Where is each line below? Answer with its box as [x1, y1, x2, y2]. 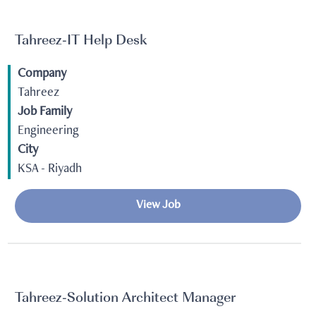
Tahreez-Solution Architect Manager [15, 291, 236, 306]
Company [18, 68, 66, 81]
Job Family [18, 106, 72, 119]
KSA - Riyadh [18, 163, 82, 176]
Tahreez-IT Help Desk [15, 34, 147, 49]
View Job [135, 200, 181, 212]
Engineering [18, 125, 79, 138]
